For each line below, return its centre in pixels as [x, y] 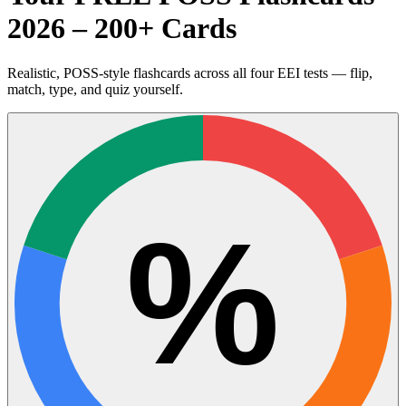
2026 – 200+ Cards [122, 29]
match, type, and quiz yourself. [95, 89]
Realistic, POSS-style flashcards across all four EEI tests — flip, [190, 72]
